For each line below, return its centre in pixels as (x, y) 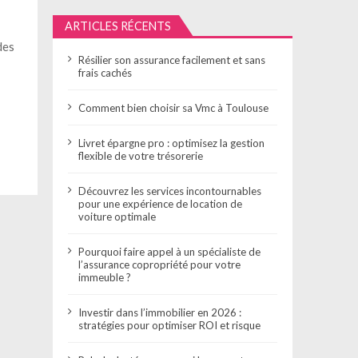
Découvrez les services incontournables (170, 191)
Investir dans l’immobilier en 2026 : (160, 312)
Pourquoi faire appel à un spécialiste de (170, 251)
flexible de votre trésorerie (141, 155)
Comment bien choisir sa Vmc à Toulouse (174, 107)
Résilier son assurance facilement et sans (172, 60)
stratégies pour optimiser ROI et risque (170, 325)
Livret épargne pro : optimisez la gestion (172, 143)
